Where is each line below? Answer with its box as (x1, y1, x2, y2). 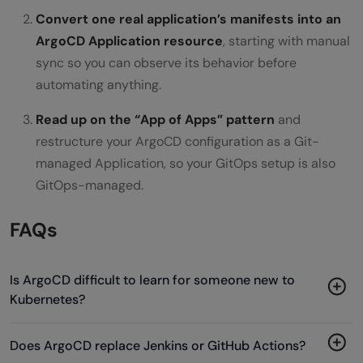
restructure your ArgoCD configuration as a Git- (36, 132, 319, 150)
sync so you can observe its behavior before (36, 53, 297, 71)
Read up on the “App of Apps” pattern (36, 110, 275, 128)
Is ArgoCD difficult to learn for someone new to (10, 271, 295, 288)
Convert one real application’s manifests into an (36, 10, 341, 28)
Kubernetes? (10, 290, 85, 308)
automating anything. (36, 75, 161, 93)
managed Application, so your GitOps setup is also (36, 154, 335, 172)
